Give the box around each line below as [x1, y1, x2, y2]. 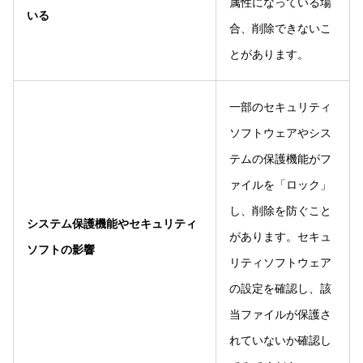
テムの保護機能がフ [229, 151, 331, 166]
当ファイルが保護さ [229, 306, 331, 322]
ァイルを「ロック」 [229, 177, 331, 192]
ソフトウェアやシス [229, 125, 331, 140]
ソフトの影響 [27, 241, 95, 257]
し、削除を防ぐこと [229, 203, 331, 218]
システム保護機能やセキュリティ [27, 216, 197, 231]
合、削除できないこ [229, 20, 331, 36]
